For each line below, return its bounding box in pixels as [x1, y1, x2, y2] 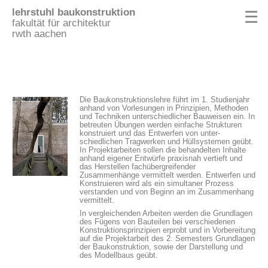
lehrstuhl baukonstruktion [12, 7, 135, 18]
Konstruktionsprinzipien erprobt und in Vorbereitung [80, 225, 255, 234]
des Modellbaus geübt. [80, 250, 158, 260]
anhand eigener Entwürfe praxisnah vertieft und [80, 154, 242, 163]
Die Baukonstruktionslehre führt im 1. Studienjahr [80, 95, 249, 104]
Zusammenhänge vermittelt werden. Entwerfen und [80, 170, 255, 179]
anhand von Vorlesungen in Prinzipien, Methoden [80, 103, 248, 112]
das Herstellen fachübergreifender [80, 162, 196, 171]
